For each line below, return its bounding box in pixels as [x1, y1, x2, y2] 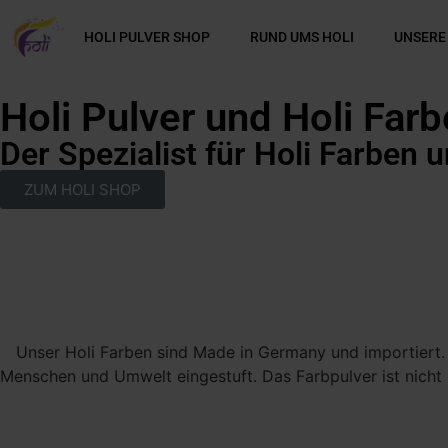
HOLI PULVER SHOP [83, 28, 210, 45]
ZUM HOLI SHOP [24, 179, 141, 199]
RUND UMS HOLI [249, 28, 354, 45]
